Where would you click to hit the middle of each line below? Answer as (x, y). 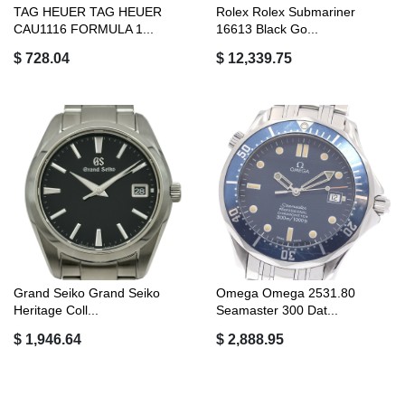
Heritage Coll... (56, 310)
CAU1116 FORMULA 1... (84, 28)
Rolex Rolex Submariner (286, 11)
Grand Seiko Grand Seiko (87, 292)
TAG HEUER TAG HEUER (88, 11)
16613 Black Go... (267, 28)
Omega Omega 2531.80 (286, 292)
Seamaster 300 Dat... (277, 310)
